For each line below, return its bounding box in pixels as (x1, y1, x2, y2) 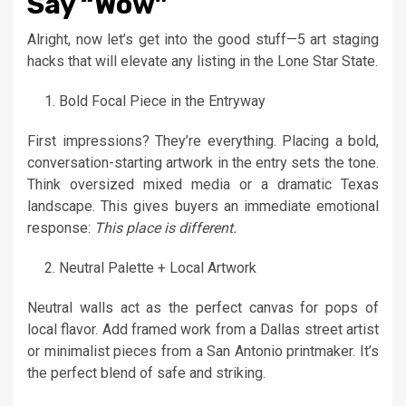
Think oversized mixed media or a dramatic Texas (27, 176, 379, 194)
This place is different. (94, 219, 237, 237)
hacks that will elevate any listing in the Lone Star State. (27, 53, 378, 71)
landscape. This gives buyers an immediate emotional (27, 198, 379, 216)
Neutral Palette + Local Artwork (59, 259, 256, 277)
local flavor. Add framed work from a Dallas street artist (27, 321, 379, 339)
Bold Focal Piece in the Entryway (59, 92, 266, 111)
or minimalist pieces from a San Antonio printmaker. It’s (27, 343, 379, 361)
